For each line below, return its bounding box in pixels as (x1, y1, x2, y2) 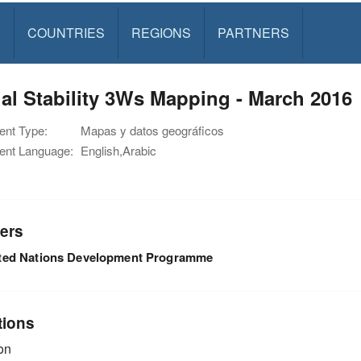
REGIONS (131, 23, 191, 42)
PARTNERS (217, 23, 289, 42)
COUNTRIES (27, 23, 105, 42)
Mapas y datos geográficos (81, 122, 224, 139)
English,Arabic (81, 142, 156, 159)
